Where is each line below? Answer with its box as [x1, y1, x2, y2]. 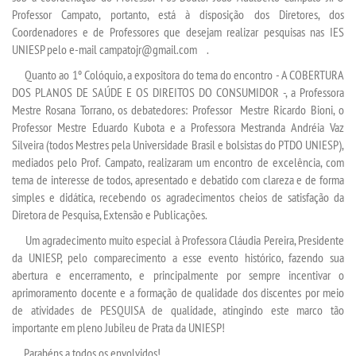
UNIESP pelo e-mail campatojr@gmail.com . [12, 41, 209, 57]
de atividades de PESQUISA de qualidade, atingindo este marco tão [12, 301, 344, 318]
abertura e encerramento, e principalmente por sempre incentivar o [12, 266, 344, 283]
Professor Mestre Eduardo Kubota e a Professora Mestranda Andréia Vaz [12, 118, 344, 135]
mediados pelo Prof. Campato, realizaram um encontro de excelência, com [12, 153, 344, 170]
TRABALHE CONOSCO [52, 25, 129, 40]
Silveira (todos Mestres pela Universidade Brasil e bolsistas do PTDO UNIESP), [12, 136, 344, 153]
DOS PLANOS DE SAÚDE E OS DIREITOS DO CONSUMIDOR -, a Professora [12, 83, 344, 100]
